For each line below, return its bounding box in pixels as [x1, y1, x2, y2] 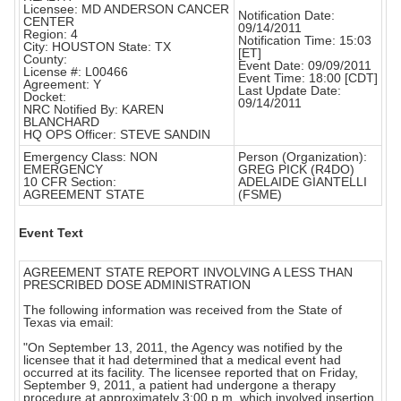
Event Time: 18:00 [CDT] [238, 71, 378, 86]
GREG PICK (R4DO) [238, 162, 354, 177]
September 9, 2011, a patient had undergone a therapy [23, 378, 336, 393]
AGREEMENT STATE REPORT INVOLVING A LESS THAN [23, 265, 353, 280]
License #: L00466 [23, 64, 128, 80]
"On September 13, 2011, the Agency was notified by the [23, 340, 343, 355]
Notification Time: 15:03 [238, 33, 371, 48]
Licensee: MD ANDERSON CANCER [23, 2, 229, 17]
